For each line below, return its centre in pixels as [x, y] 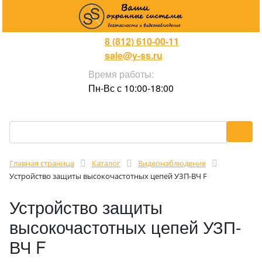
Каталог [106, 163]
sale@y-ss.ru [133, 55]
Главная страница [42, 163]
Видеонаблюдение [172, 163]
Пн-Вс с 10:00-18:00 [131, 88]
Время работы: [121, 74]
